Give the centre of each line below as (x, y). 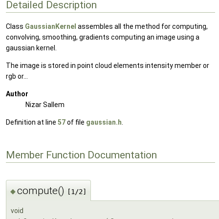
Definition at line (32, 122)
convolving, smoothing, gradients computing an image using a (103, 37)
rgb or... (17, 77)
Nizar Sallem (45, 105)
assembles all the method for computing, (142, 27)
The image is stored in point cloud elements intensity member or (108, 66)
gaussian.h (104, 122)
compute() (42, 190)
